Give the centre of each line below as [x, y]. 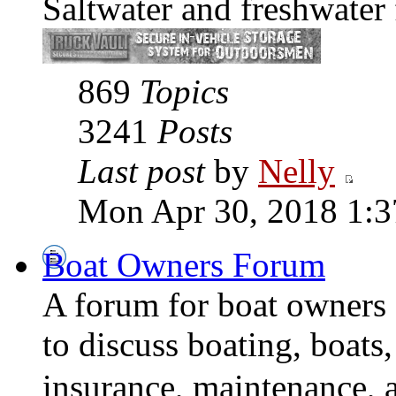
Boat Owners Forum [184, 265]
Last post [141, 171]
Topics [184, 92]
